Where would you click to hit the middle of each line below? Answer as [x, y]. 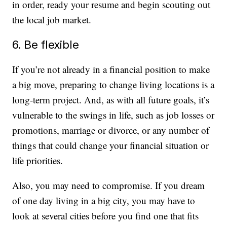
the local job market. [52, 20]
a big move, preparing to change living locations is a [113, 85]
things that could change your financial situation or [111, 145]
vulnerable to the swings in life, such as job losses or [113, 115]
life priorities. [38, 161]
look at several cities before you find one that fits [106, 216]
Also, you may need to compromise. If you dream [109, 185]
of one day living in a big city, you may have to [104, 201]
